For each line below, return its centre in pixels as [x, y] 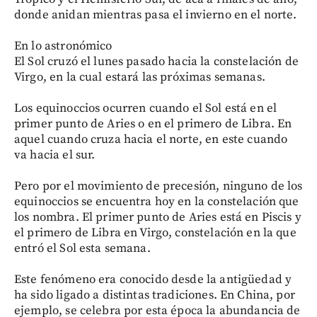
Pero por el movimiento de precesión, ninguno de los [158, 186]
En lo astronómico [63, 46]
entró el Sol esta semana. [82, 248]
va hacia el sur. [55, 155]
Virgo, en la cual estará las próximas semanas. [140, 77]
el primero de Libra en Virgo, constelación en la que [155, 232]
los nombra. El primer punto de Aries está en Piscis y [158, 217]
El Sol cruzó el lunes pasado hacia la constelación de [156, 61]
